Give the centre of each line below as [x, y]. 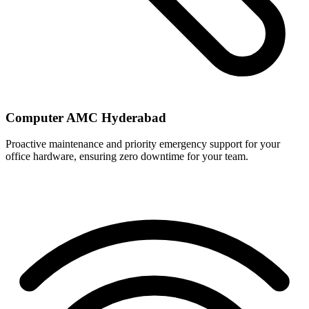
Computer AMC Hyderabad [86, 117]
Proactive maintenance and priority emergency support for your [143, 144]
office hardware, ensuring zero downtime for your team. [127, 157]
